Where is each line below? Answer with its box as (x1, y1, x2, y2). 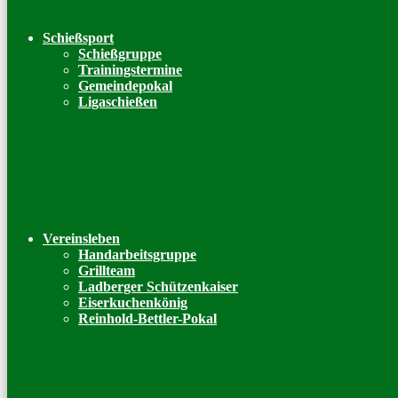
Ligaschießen (78, 94, 157, 109)
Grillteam (78, 263, 135, 278)
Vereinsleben (43, 231, 120, 246)
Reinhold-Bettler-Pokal (78, 311, 217, 326)
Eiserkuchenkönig (78, 295, 187, 310)
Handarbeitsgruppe (78, 247, 196, 262)
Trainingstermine (78, 62, 182, 77)
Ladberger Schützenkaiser (78, 279, 238, 294)
